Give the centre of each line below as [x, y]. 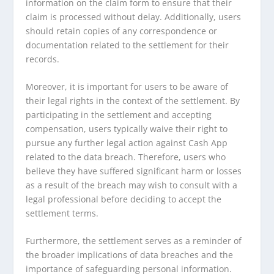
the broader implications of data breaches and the [130, 255]
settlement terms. [62, 213]
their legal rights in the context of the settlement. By [133, 101]
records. [43, 59]
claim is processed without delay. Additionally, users [134, 17]
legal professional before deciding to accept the [124, 199]
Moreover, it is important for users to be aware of [127, 87]
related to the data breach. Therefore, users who [126, 157]
